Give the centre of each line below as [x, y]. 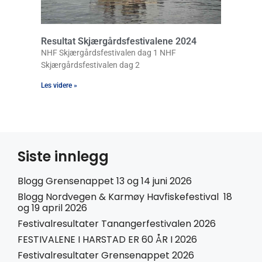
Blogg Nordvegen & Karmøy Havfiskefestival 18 [125, 196]
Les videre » [59, 85]
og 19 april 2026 [52, 208]
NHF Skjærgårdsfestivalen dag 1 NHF [108, 52]
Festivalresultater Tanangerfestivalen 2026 [117, 223]
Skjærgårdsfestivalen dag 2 [90, 65]
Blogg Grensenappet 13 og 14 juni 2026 [105, 181]
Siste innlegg [63, 156]
